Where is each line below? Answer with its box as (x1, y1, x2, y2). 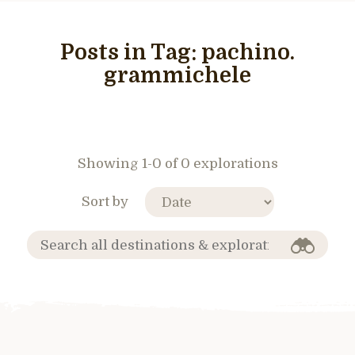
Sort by (81, 193, 128, 209)
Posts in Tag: (60, 40, 201, 65)
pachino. (201, 40, 295, 65)
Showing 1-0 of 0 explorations (77, 156, 278, 171)
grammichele (104, 63, 251, 88)
